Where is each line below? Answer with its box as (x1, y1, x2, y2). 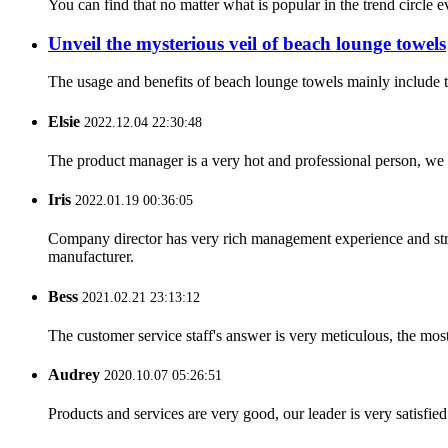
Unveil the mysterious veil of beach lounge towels (48, 32, 446, 54)
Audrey (48, 366, 100, 384)
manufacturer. (48, 248, 134, 266)
